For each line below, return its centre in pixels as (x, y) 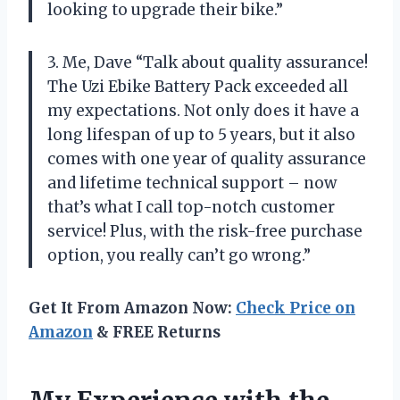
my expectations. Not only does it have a (203, 111)
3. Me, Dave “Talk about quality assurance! (208, 63)
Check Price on (296, 308)
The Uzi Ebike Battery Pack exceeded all (198, 87)
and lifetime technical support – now (192, 183)
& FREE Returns (157, 333)
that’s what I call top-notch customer (191, 208)
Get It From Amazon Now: (132, 308)
